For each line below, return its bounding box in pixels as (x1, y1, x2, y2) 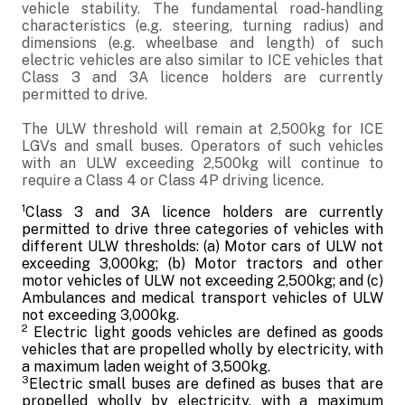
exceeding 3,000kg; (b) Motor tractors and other (22, 255, 383, 272)
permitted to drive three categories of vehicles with (22, 221, 383, 238)
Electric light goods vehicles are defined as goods (28, 324, 383, 341)
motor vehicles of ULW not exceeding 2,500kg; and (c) (22, 272, 383, 289)
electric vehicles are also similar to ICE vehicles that (22, 52, 383, 69)
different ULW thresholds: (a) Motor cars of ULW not (22, 238, 383, 255)
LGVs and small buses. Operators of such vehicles (22, 137, 383, 155)
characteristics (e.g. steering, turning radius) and (22, 17, 383, 34)
